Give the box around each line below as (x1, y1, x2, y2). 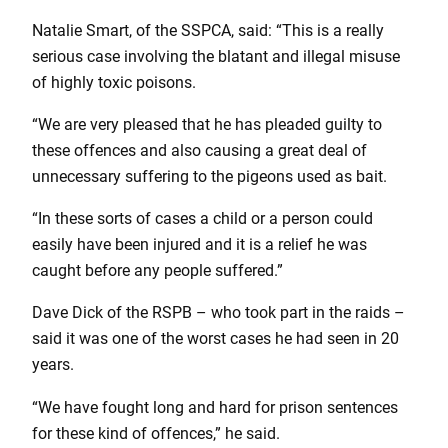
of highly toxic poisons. (32, 72, 196, 92)
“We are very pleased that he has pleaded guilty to (32, 114, 382, 134)
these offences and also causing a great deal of (32, 140, 367, 160)
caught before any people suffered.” (32, 261, 283, 281)
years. (32, 355, 74, 375)
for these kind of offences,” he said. (32, 423, 280, 443)
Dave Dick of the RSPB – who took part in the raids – (32, 303, 405, 323)
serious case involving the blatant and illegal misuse (32, 46, 400, 66)
